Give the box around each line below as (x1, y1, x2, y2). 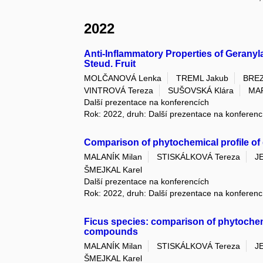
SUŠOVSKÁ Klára (168, 86, 234, 96)
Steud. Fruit (84, 58, 136, 69)
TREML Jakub (176, 73, 229, 83)
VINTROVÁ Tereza (84, 86, 154, 96)
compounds (84, 226, 139, 237)
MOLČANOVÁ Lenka (84, 73, 162, 83)
